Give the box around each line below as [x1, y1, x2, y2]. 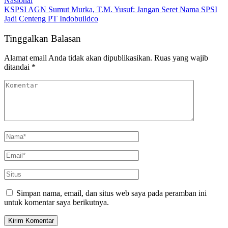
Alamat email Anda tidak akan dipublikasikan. [4, 53, 152, 63]
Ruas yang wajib [154, 53, 208, 63]
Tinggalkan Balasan [4, 33, 81, 44]
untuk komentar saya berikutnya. [4, 198, 109, 207]
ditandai [4, 63, 32, 72]
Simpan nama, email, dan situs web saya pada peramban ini [16, 189, 207, 198]
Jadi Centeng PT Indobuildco [4, 14, 98, 23]
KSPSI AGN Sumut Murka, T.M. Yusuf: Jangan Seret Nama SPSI [4, 5, 217, 14]
